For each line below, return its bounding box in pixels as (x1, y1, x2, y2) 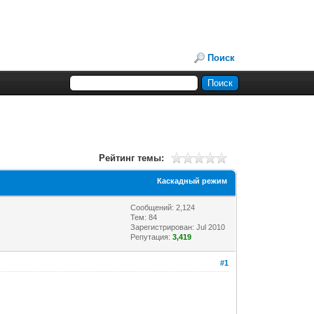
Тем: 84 (130, 212, 158, 221)
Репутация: (130, 232, 173, 241)
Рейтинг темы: (98, 152, 164, 163)
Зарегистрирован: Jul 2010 (130, 222, 226, 231)
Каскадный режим (157, 176, 228, 185)
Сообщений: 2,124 (130, 203, 196, 212)
